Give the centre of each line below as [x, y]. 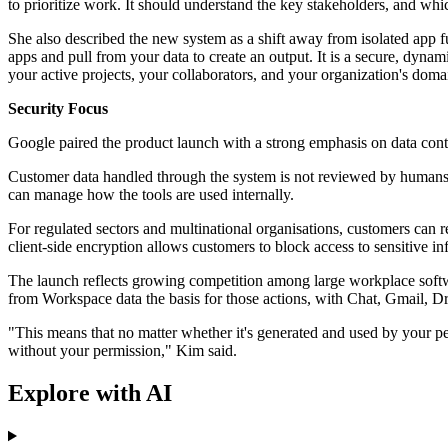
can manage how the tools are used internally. [151, 195]
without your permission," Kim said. [122, 351]
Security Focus [58, 109]
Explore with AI [90, 393]
